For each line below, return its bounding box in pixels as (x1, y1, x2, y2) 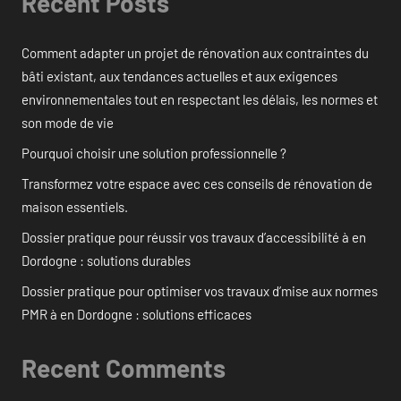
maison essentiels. (21, 198, 128, 215)
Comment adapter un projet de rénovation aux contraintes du (21, 44, 369, 61)
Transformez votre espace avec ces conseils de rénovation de (21, 175, 372, 192)
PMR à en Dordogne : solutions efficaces (21, 305, 252, 322)
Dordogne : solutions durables (21, 252, 191, 269)
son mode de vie (21, 114, 114, 131)
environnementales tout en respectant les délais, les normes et (21, 90, 378, 107)
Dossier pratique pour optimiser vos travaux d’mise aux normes (21, 282, 378, 299)
